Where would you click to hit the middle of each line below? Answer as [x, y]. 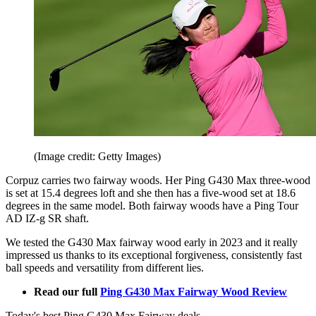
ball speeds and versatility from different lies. [106, 267]
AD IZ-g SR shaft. [47, 218]
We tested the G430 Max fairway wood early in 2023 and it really [152, 242]
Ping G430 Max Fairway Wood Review [194, 291]
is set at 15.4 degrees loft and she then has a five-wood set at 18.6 [151, 193]
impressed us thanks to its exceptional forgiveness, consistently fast [154, 255]
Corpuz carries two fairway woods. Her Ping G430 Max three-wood [158, 180]
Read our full [67, 291]
